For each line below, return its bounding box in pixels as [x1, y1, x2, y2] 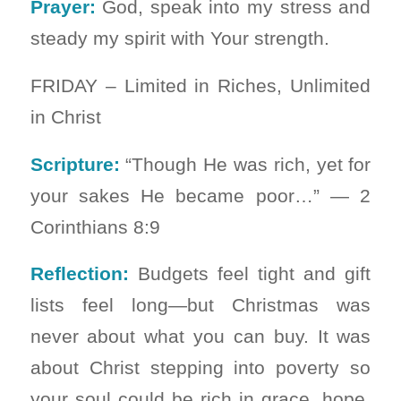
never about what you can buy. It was [30, 326, 371, 347]
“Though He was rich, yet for [119, 153, 371, 175]
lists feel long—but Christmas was [30, 294, 371, 316]
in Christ [30, 107, 101, 128]
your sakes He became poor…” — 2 [30, 184, 371, 206]
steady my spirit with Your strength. [30, 28, 329, 49]
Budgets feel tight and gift [128, 263, 371, 285]
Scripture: [30, 153, 120, 175]
